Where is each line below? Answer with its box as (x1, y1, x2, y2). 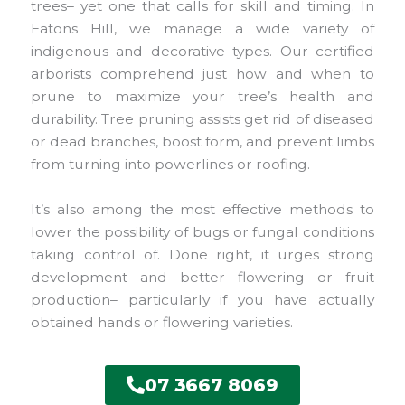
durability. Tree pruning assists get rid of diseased (31, 110, 374, 128)
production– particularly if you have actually (31, 291, 374, 309)
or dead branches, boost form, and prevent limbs (31, 133, 374, 151)
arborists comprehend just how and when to (31, 65, 374, 83)
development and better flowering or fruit (31, 268, 374, 287)
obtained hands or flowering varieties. (31, 314, 293, 332)
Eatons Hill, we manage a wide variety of (31, 20, 374, 38)
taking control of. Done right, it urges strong (31, 246, 374, 264)
